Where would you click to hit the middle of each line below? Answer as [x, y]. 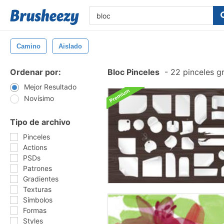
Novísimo [39, 98]
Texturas [37, 189]
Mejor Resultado [50, 87]
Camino [28, 46]
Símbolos [38, 200]
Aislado [70, 46]
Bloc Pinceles [133, 72]
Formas [35, 210]
